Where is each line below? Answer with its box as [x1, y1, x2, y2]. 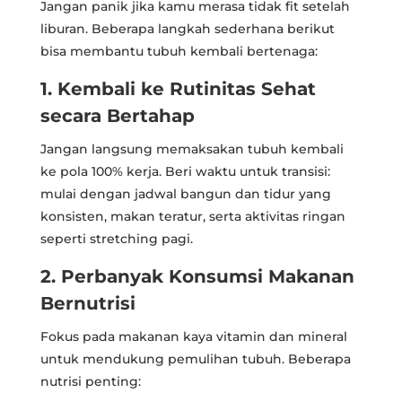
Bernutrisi [39, 292, 135, 314]
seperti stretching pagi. [39, 230, 193, 247]
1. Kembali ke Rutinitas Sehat [39, 77, 316, 100]
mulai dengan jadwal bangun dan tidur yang [39, 185, 331, 202]
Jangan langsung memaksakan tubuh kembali [39, 140, 344, 157]
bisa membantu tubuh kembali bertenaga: [39, 42, 318, 59]
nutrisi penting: [39, 372, 141, 389]
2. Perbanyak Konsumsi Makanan [39, 265, 354, 287]
